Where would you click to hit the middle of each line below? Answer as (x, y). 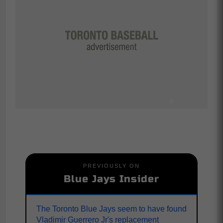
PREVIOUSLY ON (111, 166)
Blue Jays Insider (111, 179)
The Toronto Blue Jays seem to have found (111, 209)
